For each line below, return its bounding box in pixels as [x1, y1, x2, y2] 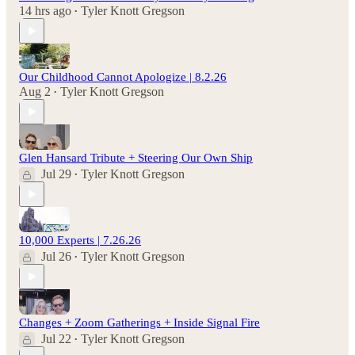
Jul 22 [41, 332, 71, 346]
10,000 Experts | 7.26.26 [19, 234, 141, 247]
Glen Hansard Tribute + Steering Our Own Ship [19, 151, 253, 165]
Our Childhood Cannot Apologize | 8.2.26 [19, 71, 227, 84]
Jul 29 [41, 167, 71, 181]
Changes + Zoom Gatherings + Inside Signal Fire [19, 316, 260, 330]
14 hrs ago [19, 4, 71, 18]
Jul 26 [41, 250, 71, 264]
